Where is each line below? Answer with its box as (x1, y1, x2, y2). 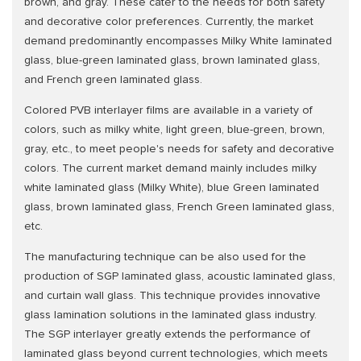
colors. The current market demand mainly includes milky (24, 163, 317, 175)
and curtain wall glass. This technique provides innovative (24, 290, 321, 302)
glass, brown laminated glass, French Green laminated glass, (24, 201, 334, 214)
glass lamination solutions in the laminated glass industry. (24, 309, 317, 322)
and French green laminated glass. (24, 74, 202, 86)
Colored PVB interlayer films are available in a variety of (24, 105, 313, 117)
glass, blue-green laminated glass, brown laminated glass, (24, 55, 320, 67)
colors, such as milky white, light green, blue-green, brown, (24, 124, 325, 136)
